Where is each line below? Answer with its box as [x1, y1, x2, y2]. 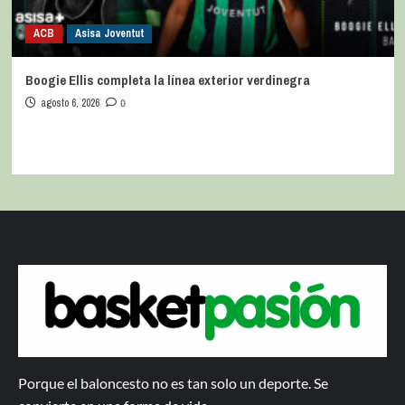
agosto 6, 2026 [40, 95, 99, 110]
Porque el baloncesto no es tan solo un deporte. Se [18, 373, 328, 391]
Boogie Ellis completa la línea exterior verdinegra [24, 70, 310, 89]
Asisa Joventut [74, 25, 144, 41]
